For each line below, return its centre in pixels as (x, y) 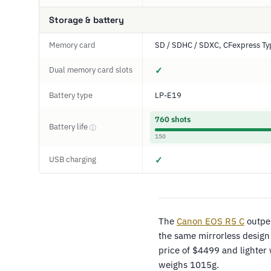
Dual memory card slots (91, 70)
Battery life (69, 127)
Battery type (71, 95)
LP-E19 (168, 95)
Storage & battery (87, 20)
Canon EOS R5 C (211, 221)
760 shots (173, 119)
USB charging (73, 159)
